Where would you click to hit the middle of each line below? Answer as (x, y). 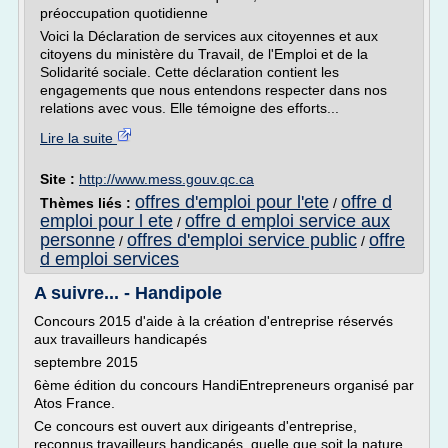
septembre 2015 (86, 362)
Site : (59, 179)
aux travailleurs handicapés (120, 339)
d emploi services (109, 259)
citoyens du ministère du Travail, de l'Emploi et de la (204, 54)
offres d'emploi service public (242, 240)
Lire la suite (78, 138)
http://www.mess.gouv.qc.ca (166, 179)
